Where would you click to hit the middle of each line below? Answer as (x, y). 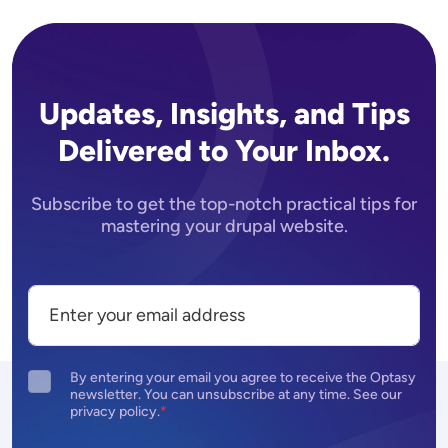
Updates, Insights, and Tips (224, 114)
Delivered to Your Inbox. (224, 151)
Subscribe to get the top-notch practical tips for (224, 204)
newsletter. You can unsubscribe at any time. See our (236, 394)
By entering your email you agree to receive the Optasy (243, 377)
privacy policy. (115, 411)
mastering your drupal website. (224, 226)
